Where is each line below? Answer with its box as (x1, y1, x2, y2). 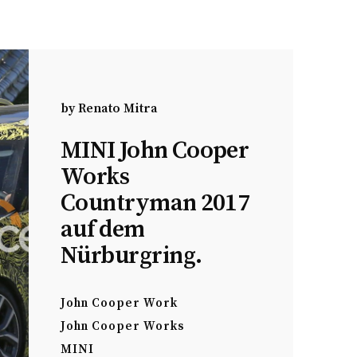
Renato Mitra (78, 100, 158, 116)
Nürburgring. (61, 241, 202, 271)
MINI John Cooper (61, 135, 249, 166)
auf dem (61, 214, 145, 245)
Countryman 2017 (61, 188, 250, 218)
